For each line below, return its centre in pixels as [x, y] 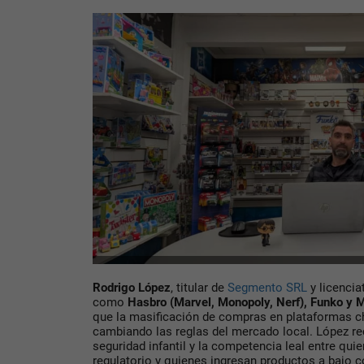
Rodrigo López [132, 288]
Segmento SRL [267, 288]
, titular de [199, 288]
